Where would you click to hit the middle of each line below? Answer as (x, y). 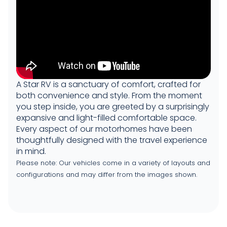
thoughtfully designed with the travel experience (112, 140)
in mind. (31, 151)
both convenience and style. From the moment (109, 96)
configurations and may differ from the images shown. (107, 175)
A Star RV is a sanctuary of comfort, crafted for (108, 84)
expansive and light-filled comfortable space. (106, 118)
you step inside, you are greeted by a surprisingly (113, 107)
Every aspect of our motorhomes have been (104, 129)
